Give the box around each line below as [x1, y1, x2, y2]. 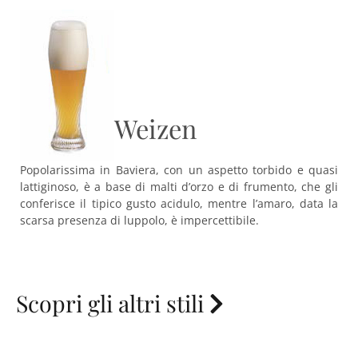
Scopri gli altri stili [16, 288, 209, 318]
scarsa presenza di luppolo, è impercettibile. [20, 213, 259, 228]
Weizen [114, 111, 197, 145]
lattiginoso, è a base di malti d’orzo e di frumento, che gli [20, 179, 338, 194]
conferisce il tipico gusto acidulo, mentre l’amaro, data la [20, 196, 338, 211]
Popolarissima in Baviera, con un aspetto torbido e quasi [20, 162, 338, 177]
